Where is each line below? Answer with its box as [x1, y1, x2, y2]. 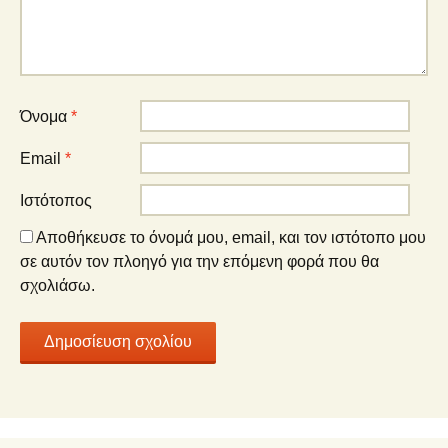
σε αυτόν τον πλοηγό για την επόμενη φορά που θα [20, 253, 379, 270]
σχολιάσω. [20, 277, 95, 294]
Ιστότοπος [20, 192, 92, 209]
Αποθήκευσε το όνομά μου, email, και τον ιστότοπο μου [36, 229, 426, 246]
